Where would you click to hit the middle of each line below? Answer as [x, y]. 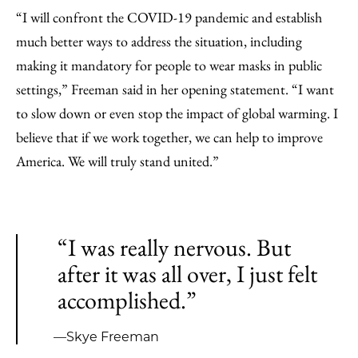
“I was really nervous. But [174, 247]
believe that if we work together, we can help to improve [169, 137]
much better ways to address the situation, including [159, 41]
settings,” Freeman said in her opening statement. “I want [175, 89]
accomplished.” [127, 300]
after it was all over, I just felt [187, 274]
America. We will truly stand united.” [117, 161]
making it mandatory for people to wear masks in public [169, 65]
